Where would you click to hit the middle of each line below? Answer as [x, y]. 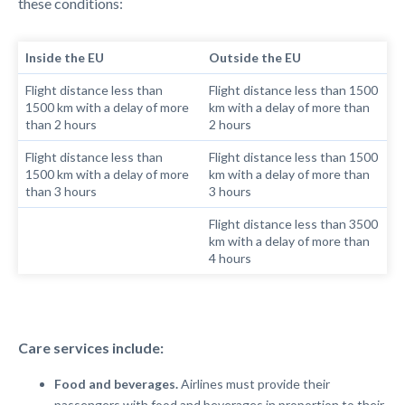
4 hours [231, 258]
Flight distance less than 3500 [294, 224]
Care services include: [91, 348]
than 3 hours [61, 191]
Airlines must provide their [255, 384]
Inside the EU [65, 57]
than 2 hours [61, 124]
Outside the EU [255, 57]
